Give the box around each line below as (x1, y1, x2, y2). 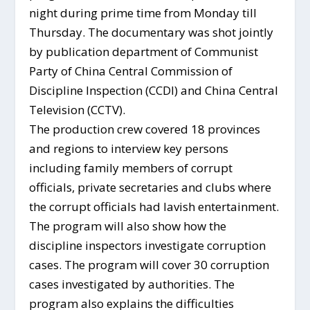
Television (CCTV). (29, 102, 126, 118)
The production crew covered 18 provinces (29, 121, 261, 138)
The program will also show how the (29, 218, 227, 235)
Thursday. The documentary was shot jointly (29, 24, 274, 41)
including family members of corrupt (29, 160, 233, 176)
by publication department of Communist (29, 44, 259, 60)
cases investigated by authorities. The (29, 276, 235, 293)
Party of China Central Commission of (29, 63, 233, 80)
